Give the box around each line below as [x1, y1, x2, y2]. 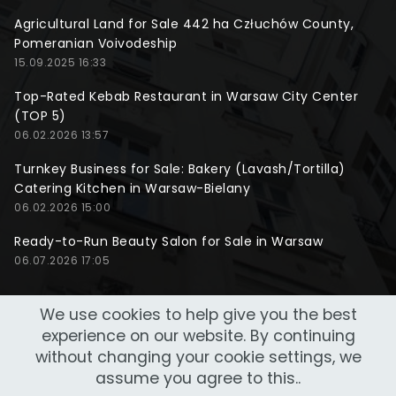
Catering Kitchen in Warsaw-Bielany [14, 179, 250, 198]
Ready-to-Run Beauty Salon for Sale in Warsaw [14, 232, 323, 251]
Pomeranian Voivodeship [14, 34, 177, 53]
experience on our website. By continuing [41, 325, 355, 346]
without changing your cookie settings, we [34, 346, 362, 368]
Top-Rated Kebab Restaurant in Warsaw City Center [14, 88, 358, 106]
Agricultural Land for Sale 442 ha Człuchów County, [14, 15, 354, 34]
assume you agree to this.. [95, 368, 301, 389]
